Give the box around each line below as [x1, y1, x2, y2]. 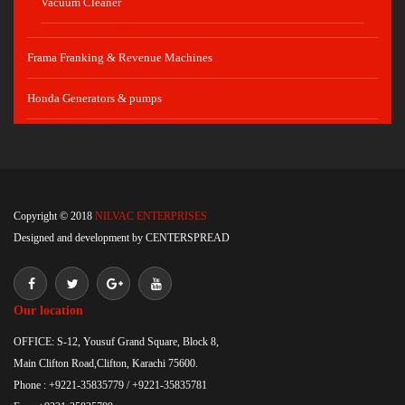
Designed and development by [14, 231, 146, 244]
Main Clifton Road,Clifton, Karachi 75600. [14, 357, 198, 370]
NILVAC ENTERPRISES [92, 210, 207, 222]
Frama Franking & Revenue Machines [27, 51, 212, 64]
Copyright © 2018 [14, 210, 92, 222]
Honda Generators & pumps [27, 91, 162, 105]
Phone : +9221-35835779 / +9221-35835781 [14, 379, 207, 391]
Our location [14, 304, 83, 317]
